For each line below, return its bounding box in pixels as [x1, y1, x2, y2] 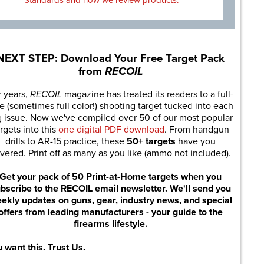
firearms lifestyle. [74, 218, 147, 230]
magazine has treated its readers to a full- [64, 88, 233, 101]
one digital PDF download [58, 124, 164, 136]
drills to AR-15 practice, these [5, 136, 127, 148]
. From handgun [164, 124, 229, 136]
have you [176, 136, 216, 148]
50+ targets [127, 136, 176, 148]
